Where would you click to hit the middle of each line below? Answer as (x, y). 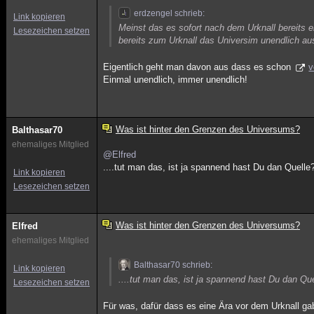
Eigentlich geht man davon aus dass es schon (199, 67)
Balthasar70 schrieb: (173, 265)
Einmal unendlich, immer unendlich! (176, 80)
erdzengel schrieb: (170, 13)
